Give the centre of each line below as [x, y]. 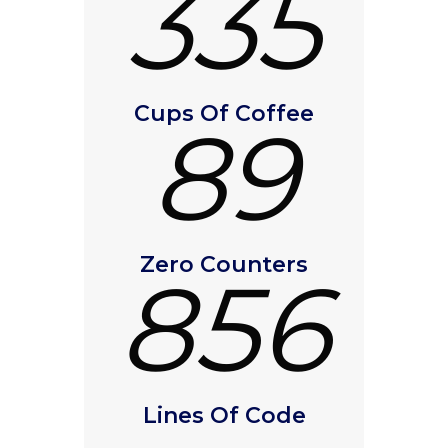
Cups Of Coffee [224, 113]
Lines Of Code [224, 415]
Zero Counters [224, 264]
